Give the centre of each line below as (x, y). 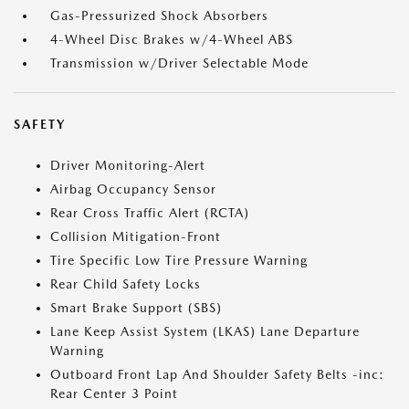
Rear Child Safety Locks (126, 284)
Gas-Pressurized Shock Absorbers (159, 16)
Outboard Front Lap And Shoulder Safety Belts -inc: (217, 374)
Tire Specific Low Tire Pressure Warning (179, 260)
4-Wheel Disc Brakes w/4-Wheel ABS (172, 39)
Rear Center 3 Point (114, 393)
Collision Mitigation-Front (136, 236)
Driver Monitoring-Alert (128, 165)
